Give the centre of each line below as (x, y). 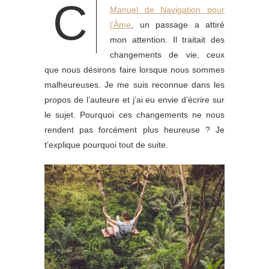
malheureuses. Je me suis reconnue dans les (134, 85)
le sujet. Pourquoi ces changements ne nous (134, 115)
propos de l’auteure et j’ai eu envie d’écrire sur (134, 100)
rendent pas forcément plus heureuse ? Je (134, 130)
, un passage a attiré (178, 25)
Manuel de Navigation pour (167, 10)
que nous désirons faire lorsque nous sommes (134, 70)
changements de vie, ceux (167, 55)
